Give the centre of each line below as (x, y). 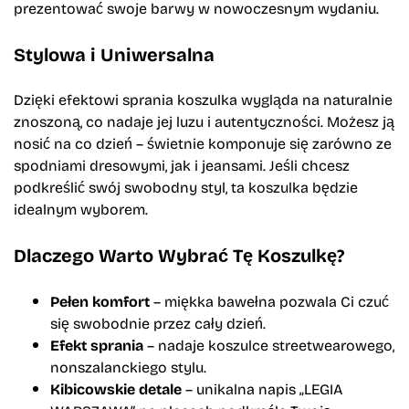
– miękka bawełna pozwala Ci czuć (269, 300)
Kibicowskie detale (116, 388)
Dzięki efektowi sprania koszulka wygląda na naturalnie (203, 100)
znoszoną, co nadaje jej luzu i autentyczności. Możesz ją (204, 121)
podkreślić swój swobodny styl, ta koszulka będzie (186, 187)
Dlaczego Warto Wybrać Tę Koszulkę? (179, 255)
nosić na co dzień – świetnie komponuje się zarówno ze (203, 143)
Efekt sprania (97, 345)
